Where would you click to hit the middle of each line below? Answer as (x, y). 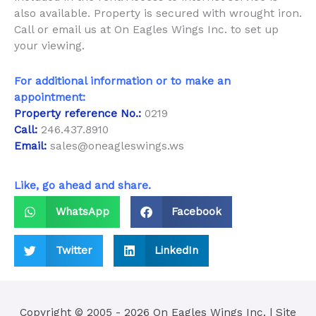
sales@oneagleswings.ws (117, 146)
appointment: (50, 98)
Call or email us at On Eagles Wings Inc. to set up (146, 30)
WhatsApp (82, 211)
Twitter (74, 250)
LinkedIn (176, 250)
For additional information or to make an (122, 81)
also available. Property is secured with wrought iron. (158, 14)
